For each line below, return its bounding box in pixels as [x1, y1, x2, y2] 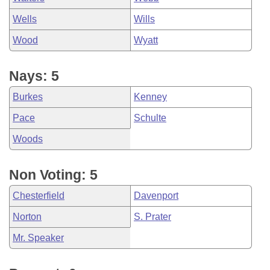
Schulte [134, 113, 166, 123]
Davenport [134, 190, 178, 201]
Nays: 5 [9, 68, 59, 84]
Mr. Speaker [13, 233, 64, 243]
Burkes [13, 92, 43, 102]
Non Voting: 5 [9, 167, 98, 183]
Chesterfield [13, 190, 64, 201]
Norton [13, 212, 42, 222]
